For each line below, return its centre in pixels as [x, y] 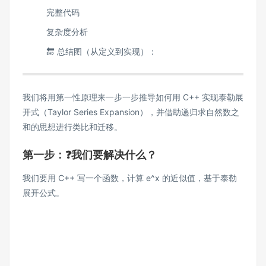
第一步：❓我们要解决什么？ [90, 154]
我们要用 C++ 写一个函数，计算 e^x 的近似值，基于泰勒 [130, 178]
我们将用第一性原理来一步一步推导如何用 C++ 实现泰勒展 [133, 97]
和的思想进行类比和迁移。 [72, 126]
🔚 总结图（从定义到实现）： [103, 51]
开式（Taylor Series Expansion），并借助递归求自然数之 [131, 112]
